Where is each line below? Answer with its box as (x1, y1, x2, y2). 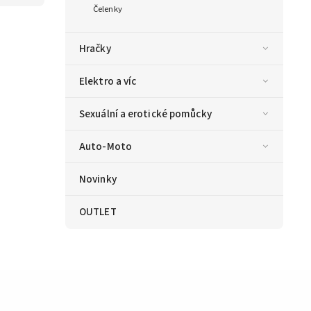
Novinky (79, 171, 117, 187)
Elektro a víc (79, 74, 137, 90)
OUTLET (79, 204, 117, 220)
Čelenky (93, 3, 122, 16)
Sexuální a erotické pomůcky (79, 106, 212, 122)
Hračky (79, 41, 111, 57)
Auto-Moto (79, 139, 132, 155)
